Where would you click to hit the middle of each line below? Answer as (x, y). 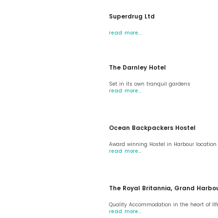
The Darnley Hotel (137, 67)
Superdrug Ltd (132, 16)
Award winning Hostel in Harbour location (163, 144)
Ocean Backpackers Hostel (152, 128)
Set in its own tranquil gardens (150, 84)
